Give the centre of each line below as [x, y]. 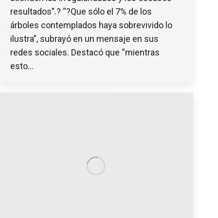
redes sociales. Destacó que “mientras [85, 53]
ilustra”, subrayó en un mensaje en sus [84, 39]
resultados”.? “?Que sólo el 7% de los [81, 12]
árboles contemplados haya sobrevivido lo [91, 25]
